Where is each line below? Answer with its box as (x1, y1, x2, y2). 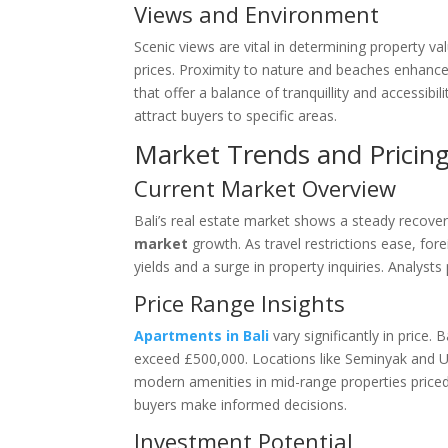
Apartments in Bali (134, 326, 270, 345)
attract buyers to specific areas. (134, 106, 338, 125)
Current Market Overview (134, 173, 397, 203)
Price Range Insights (134, 288, 346, 318)
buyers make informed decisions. (134, 395, 348, 414)
